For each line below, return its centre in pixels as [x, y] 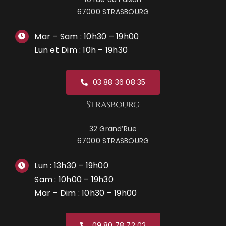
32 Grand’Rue [113, 129]
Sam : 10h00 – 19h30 [74, 180]
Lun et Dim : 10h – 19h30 [81, 50]
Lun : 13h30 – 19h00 [71, 166]
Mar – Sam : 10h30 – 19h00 [87, 36]
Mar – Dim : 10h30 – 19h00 [86, 193]
